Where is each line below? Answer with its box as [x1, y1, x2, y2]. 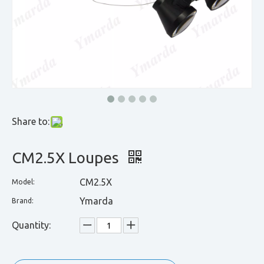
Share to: [12, 116, 49, 127]
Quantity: [12, 220, 51, 230]
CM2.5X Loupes [12, 149, 123, 166]
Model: [12, 178, 35, 186]
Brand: [12, 197, 34, 204]
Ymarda [80, 196, 113, 206]
